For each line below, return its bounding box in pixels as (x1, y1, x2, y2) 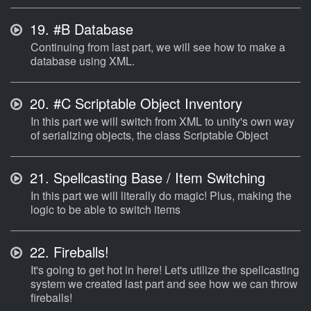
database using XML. (31, 53, 135, 69)
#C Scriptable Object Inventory (49, 93, 242, 114)
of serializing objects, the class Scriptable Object (31, 127, 268, 144)
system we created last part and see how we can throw (31, 276, 298, 292)
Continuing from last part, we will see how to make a (31, 39, 285, 56)
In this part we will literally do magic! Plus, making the (31, 187, 292, 204)
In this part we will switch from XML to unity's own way (31, 113, 294, 130)
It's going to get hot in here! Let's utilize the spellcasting (31, 262, 299, 278)
